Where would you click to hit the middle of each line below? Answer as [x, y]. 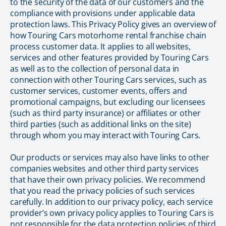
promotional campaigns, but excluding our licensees [108, 102]
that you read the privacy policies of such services [102, 191]
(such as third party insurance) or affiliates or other [105, 113]
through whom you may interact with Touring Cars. [105, 135]
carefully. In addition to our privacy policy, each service [111, 202]
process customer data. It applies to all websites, [100, 46]
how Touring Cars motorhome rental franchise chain [108, 35]
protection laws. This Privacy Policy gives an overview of [113, 24]
